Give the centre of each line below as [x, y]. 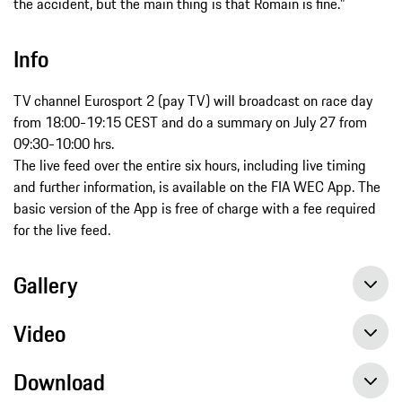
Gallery [46, 285]
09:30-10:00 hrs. [64, 143]
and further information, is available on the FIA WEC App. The [197, 186]
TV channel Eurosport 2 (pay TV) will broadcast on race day [193, 100]
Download [59, 382]
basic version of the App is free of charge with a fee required [195, 208]
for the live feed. [62, 229]
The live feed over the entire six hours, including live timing [190, 165]
